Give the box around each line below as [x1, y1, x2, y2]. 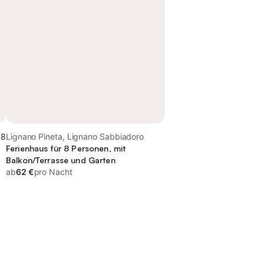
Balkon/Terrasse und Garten [6, 155, 115, 165]
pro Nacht [34, 167, 72, 177]
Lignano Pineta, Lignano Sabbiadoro [6, 131, 144, 141]
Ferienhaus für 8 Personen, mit [6, 143, 126, 153]
